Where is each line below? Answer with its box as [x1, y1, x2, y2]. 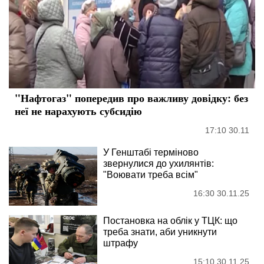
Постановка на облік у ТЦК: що [103, 216, 237, 226]
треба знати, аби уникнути [103, 227, 217, 237]
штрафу [103, 238, 138, 249]
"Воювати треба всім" [103, 170, 198, 180]
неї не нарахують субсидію [15, 103, 142, 119]
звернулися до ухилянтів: [103, 159, 214, 169]
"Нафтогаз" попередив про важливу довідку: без [15, 90, 248, 106]
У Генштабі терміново [103, 147, 199, 158]
